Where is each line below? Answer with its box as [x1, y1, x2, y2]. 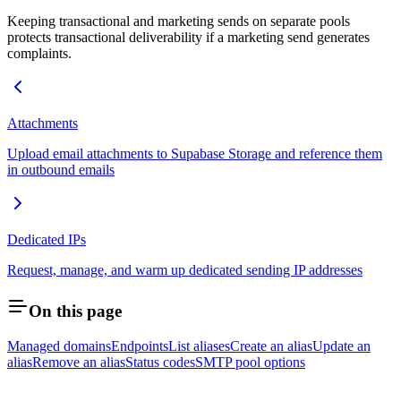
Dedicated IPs [7, 232, 86, 248]
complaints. [7, 46, 72, 62]
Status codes [125, 354, 195, 370]
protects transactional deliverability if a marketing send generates [7, 30, 370, 46]
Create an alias [230, 337, 312, 354]
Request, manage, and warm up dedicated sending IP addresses [7, 262, 363, 278]
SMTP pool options [195, 354, 305, 370]
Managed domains [7, 337, 111, 354]
